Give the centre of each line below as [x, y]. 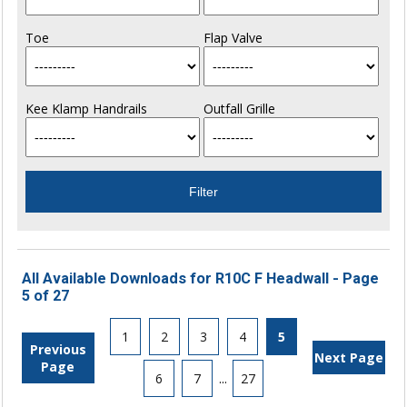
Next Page [349, 358]
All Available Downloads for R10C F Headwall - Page [200, 279]
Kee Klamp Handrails [86, 109]
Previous [58, 349]
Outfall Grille [239, 109]
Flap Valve [233, 38]
